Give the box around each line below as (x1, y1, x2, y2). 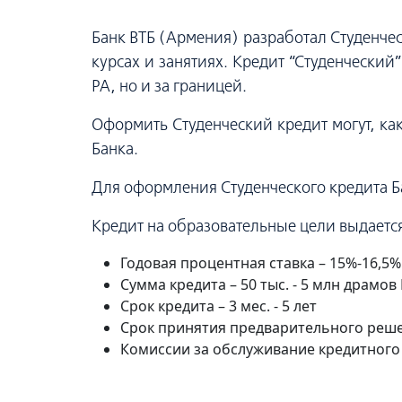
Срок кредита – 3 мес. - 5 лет (120, 296, 317, 316)
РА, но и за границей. (92, 75, 247, 96)
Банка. (92, 138, 138, 159)
